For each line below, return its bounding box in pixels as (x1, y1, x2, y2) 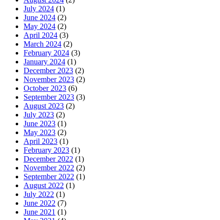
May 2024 (24, 22, 55, 31)
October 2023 (24, 84, 66, 93)
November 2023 (24, 75, 74, 84)
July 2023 (24, 110, 54, 119)
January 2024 (24, 57, 65, 66)
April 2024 (24, 31, 57, 40)
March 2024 (24, 40, 61, 49)
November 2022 (24, 164, 74, 172)
